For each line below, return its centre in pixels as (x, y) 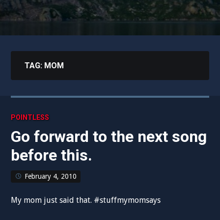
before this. (52, 155)
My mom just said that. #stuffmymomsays (86, 200)
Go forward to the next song (109, 137)
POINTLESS (30, 117)
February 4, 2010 (51, 176)
